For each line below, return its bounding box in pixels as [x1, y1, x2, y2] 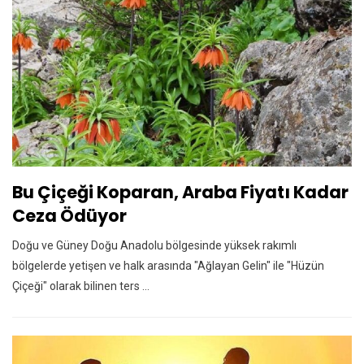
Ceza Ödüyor [12, 204, 127, 228]
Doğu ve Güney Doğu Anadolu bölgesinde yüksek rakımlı [12, 239, 297, 253]
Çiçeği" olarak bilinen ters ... [12, 279, 149, 293]
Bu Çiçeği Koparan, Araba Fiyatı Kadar [12, 180, 349, 205]
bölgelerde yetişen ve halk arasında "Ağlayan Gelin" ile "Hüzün [12, 259, 324, 273]
